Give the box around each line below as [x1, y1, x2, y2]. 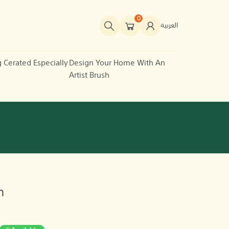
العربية [161, 22, 178, 30]
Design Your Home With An [68, 59, 165, 67]
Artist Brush [68, 71, 109, 79]
